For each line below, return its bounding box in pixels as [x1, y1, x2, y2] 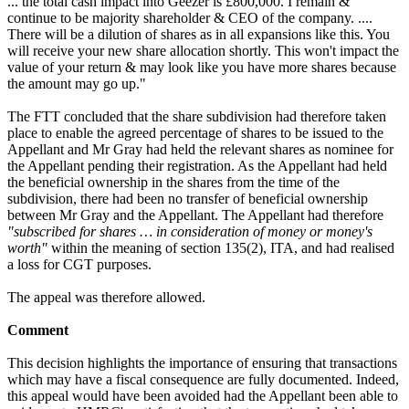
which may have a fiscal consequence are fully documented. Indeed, [7, 371, 399, 387]
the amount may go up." [7, 75, 146, 91]
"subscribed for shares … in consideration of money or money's [7, 223, 372, 239]
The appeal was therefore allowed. [7, 288, 205, 305]
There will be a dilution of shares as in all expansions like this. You [7, 26, 390, 42]
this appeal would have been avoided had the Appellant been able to [7, 387, 398, 404]
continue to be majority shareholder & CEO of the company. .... [7, 9, 372, 26]
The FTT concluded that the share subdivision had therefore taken [7, 108, 386, 124]
